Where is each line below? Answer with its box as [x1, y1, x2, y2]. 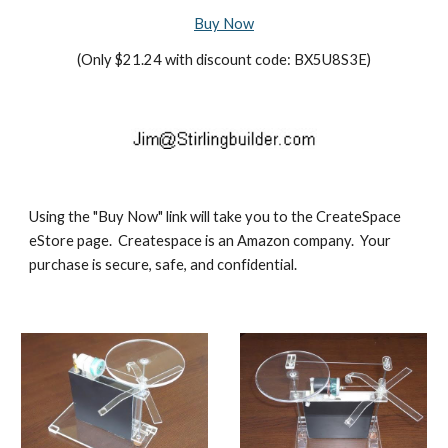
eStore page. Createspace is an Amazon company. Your [29, 232, 392, 249]
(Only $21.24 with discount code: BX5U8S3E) [77, 51, 371, 68]
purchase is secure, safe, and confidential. [29, 256, 301, 273]
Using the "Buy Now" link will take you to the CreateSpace [29, 208, 402, 225]
